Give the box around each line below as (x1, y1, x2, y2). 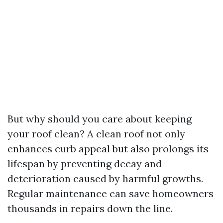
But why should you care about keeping (7, 112, 192, 125)
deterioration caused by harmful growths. (7, 172, 203, 185)
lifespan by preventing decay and (7, 157, 162, 170)
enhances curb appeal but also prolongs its (7, 142, 209, 155)
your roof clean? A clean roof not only (7, 127, 185, 140)
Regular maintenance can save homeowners (7, 187, 214, 200)
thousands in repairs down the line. (7, 202, 173, 215)
